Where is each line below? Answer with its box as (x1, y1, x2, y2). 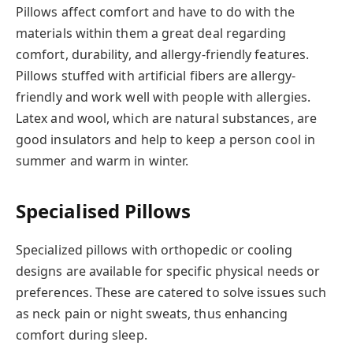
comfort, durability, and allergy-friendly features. (16, 45, 310, 63)
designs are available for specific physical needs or (16, 262, 321, 281)
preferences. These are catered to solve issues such (16, 284, 327, 302)
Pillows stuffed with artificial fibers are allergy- (16, 66, 296, 84)
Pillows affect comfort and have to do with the (16, 2, 295, 20)
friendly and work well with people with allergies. (16, 87, 310, 106)
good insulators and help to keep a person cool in (16, 130, 315, 148)
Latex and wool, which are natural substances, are (16, 109, 317, 127)
